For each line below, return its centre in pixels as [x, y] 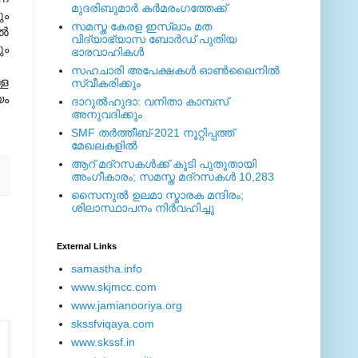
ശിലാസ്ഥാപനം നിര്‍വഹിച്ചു [142, 208]
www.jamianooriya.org [126, 306]
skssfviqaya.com [112, 324]
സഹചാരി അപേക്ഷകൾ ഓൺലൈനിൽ [175, 71]
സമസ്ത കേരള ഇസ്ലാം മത [141, 27]
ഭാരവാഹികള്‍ [107, 52]
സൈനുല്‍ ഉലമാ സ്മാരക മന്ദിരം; [157, 195]
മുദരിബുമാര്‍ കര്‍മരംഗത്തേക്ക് [149, 8]
